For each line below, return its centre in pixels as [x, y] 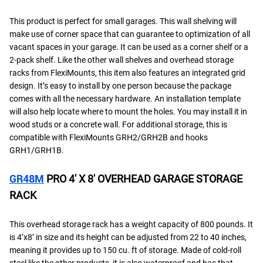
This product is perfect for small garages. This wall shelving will [123, 21]
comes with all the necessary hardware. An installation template [125, 98]
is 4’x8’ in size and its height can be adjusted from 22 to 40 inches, [128, 237]
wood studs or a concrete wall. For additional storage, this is [118, 124]
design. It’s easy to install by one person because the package [120, 85]
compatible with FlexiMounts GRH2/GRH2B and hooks [109, 137]
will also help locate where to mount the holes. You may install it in [128, 111]
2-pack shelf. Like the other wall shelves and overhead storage [122, 60]
